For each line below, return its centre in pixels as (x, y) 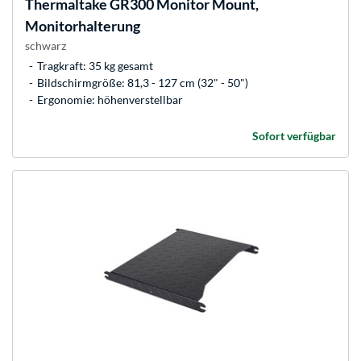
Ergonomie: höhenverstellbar (110, 100)
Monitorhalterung (83, 26)
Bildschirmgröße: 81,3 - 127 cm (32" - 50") (143, 83)
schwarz (46, 46)
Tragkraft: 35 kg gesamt (95, 66)
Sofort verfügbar (294, 136)
